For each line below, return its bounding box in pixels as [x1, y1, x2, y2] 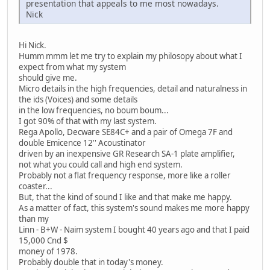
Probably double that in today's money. [19, 257, 163, 268]
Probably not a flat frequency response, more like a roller [19, 170, 231, 181]
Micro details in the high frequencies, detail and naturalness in [19, 83, 247, 95]
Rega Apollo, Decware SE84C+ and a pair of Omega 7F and [19, 127, 233, 138]
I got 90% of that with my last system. [19, 116, 157, 127]
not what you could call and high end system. [19, 159, 183, 171]
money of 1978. [19, 246, 78, 257]
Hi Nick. [19, 40, 46, 51]
